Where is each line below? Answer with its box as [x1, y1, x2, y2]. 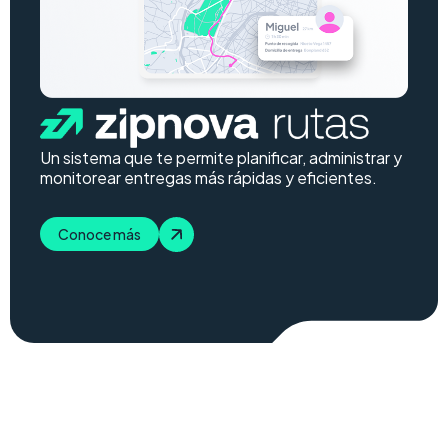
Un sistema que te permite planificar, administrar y [40, 147, 402, 169]
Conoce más [58, 224, 141, 243]
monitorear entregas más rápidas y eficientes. [40, 167, 377, 189]
